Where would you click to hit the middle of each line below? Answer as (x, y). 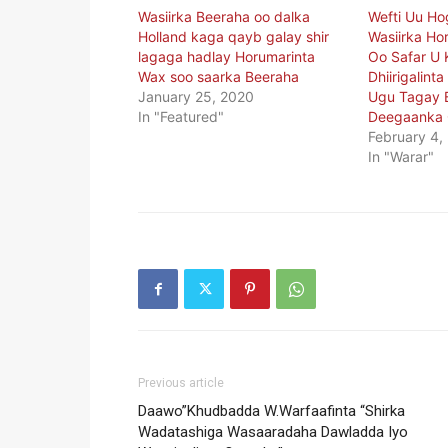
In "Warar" (400, 157)
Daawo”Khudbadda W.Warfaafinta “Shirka (271, 411)
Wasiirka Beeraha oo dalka (224, 17)
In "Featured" (181, 117)
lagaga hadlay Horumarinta (226, 57)
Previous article (181, 383)
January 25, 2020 (196, 97)
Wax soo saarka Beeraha (218, 77)
